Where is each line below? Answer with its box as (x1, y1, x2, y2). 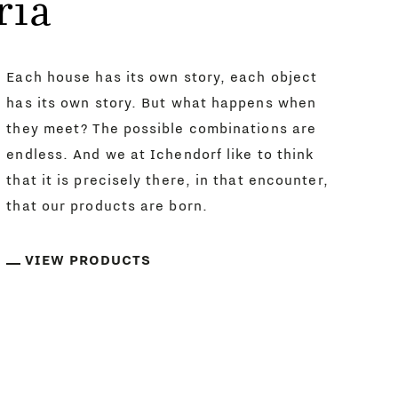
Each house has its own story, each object (6, 69, 318, 86)
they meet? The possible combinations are (6, 121, 317, 138)
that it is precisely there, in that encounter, (6, 172, 329, 189)
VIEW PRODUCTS (25, 252, 152, 269)
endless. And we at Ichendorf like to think (6, 147, 314, 163)
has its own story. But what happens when (6, 95, 317, 112)
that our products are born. (6, 198, 208, 215)
